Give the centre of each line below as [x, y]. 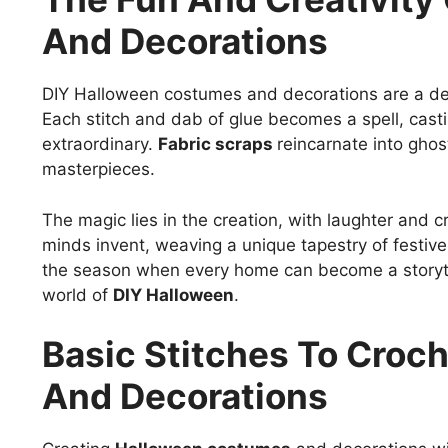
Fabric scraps [217, 144]
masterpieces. [98, 169]
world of [77, 294]
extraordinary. [100, 144]
